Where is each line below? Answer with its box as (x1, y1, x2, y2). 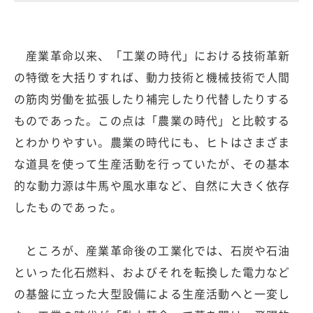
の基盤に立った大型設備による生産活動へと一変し (14, 284, 291, 302)
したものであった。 (14, 198, 122, 215)
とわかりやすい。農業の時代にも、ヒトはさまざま (14, 133, 291, 150)
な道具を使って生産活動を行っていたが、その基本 (14, 154, 291, 172)
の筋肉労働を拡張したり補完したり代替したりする (14, 89, 291, 107)
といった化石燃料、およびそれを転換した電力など (14, 263, 291, 280)
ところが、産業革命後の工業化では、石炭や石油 (14, 241, 291, 259)
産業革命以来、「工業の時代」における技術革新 (14, 46, 291, 64)
